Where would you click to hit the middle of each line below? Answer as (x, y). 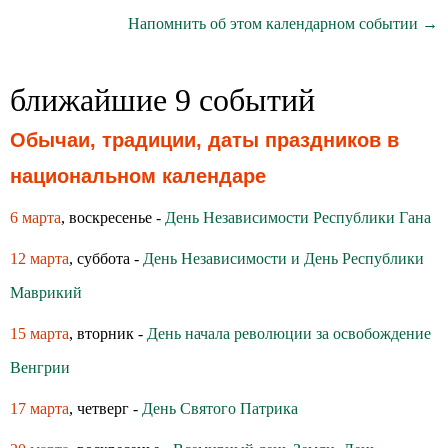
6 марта (35, 217)
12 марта (39, 258)
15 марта (39, 333)
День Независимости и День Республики (283, 258)
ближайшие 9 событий (162, 100)
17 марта (39, 408)
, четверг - (105, 408)
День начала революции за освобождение (289, 333)
